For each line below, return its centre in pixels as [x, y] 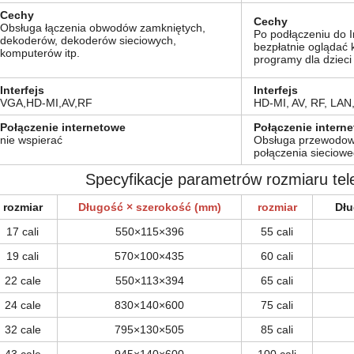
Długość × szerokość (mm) [149, 207]
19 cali [23, 256]
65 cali [277, 281]
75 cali [277, 305]
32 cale [23, 330]
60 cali [277, 256]
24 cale [23, 305]
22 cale [23, 281]
